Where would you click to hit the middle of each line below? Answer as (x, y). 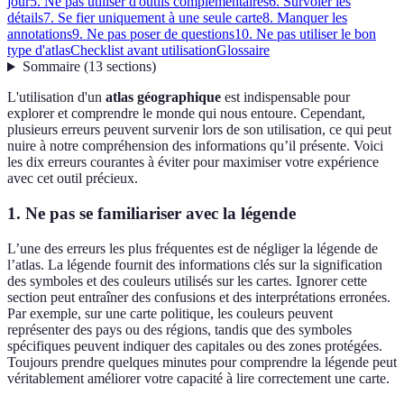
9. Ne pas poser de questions (153, 34)
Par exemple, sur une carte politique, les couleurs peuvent (170, 313)
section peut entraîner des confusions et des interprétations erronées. (199, 297)
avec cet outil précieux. (73, 179)
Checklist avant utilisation (143, 50)
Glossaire (243, 50)
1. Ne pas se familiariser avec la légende (151, 214)
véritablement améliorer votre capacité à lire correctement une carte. (198, 378)
